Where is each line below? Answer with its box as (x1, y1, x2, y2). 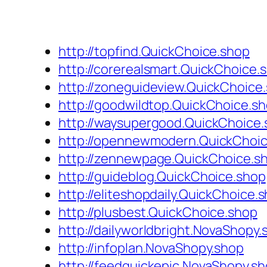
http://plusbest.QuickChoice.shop (58, 203, 257, 222)
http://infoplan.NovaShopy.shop (58, 239, 244, 257)
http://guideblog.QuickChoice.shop (58, 167, 266, 186)
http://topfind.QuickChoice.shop (58, 42, 250, 61)
